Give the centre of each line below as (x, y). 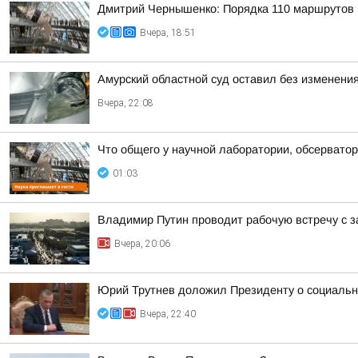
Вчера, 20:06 (142, 244)
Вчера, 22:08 (125, 103)
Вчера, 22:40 (168, 314)
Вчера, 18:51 (168, 33)
